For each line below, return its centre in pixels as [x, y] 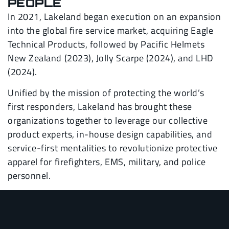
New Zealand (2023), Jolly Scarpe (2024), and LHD [111, 58]
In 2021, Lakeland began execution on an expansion [114, 16]
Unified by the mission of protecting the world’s [106, 93]
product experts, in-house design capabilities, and [110, 134]
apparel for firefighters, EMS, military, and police [107, 162]
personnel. [29, 176]
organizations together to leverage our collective [108, 121]
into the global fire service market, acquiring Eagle [111, 30]
